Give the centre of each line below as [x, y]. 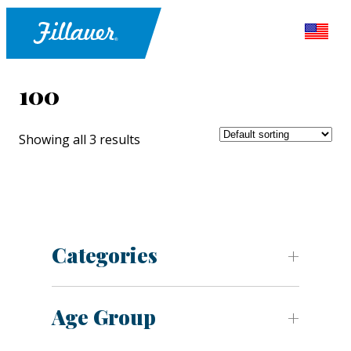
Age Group [104, 317]
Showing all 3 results [80, 140]
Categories [105, 255]
